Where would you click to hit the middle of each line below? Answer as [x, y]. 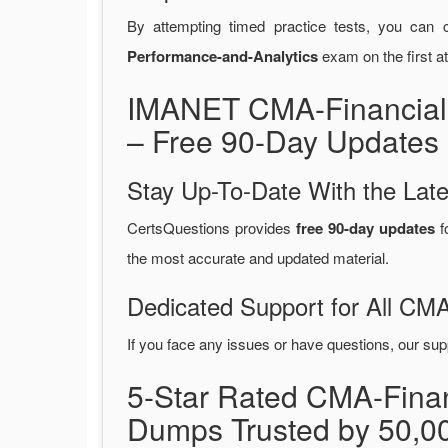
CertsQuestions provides [211, 228]
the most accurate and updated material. [258, 258]
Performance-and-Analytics [222, 56]
